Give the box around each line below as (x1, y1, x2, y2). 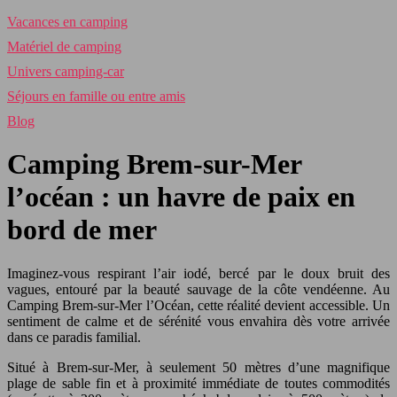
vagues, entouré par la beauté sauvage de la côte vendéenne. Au (7, 281, 390, 297)
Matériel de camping (7, 39, 121, 54)
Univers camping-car (7, 64, 124, 79)
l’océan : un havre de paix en (7, 181, 355, 214)
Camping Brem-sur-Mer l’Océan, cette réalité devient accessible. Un (7, 297, 390, 313)
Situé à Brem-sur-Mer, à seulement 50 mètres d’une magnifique (7, 359, 390, 375)
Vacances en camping (7, 14, 128, 29)
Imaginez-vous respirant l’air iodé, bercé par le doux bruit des (7, 265, 390, 281)
